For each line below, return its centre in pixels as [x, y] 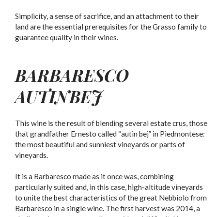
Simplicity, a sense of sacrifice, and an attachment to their [107, 16]
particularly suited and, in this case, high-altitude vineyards [109, 187]
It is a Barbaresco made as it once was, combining [95, 176]
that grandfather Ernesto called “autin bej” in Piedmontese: [110, 133]
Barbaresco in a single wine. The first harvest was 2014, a [108, 208]
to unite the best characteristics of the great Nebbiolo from [111, 197]
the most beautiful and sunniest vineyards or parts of [100, 144]
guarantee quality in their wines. [67, 38]
